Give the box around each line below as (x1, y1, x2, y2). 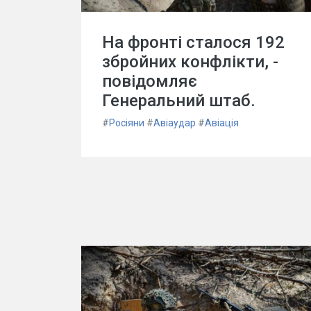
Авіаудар (153, 117, 196, 128)
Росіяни (109, 117, 144, 128)
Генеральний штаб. (102, 91, 255, 110)
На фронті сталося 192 (102, 33, 285, 52)
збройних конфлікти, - (102, 52, 278, 72)
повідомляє (102, 72, 197, 91)
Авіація (205, 117, 239, 128)
